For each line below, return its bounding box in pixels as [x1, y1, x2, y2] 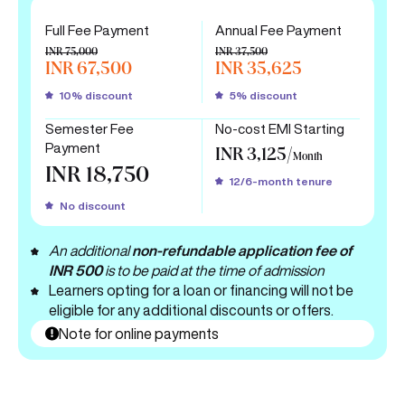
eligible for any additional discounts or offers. [49, 303, 334, 318]
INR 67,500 [45, 61, 132, 80]
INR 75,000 [45, 48, 98, 60]
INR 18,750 [45, 166, 149, 190]
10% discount [60, 89, 133, 102]
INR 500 [49, 263, 105, 278]
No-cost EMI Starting [215, 122, 344, 137]
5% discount [230, 89, 297, 102]
